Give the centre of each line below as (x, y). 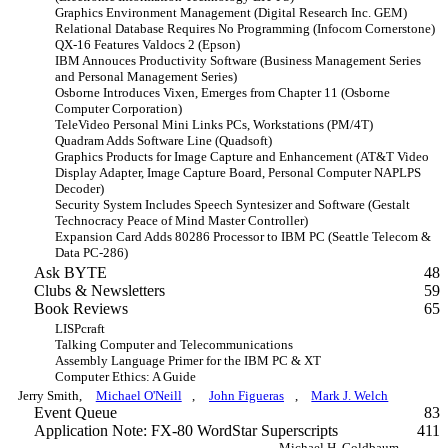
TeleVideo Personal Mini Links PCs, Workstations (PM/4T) (214, 124)
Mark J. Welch (350, 395)
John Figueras (247, 395)
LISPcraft (80, 328)
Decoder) (79, 188)
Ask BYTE (70, 272)
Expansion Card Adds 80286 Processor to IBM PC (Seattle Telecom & (243, 236)
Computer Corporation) (118, 108)
